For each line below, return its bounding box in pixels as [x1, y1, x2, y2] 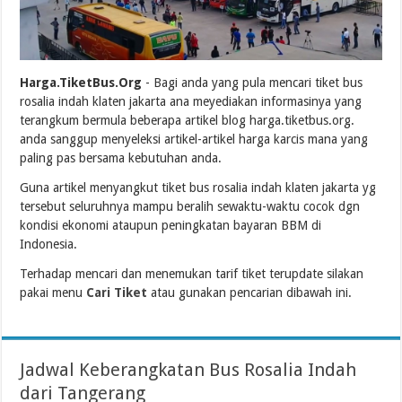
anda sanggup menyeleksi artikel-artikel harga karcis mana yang [20, 131, 369, 146]
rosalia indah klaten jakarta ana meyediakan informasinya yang [20, 93, 363, 109]
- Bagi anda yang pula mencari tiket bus [142, 74, 363, 90]
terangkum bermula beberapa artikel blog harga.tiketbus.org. [20, 112, 355, 127]
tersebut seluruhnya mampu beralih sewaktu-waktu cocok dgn [20, 198, 361, 214]
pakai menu [20, 284, 87, 300]
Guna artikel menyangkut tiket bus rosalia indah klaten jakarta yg [20, 179, 377, 195]
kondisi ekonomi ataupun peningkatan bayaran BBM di [20, 217, 322, 232]
